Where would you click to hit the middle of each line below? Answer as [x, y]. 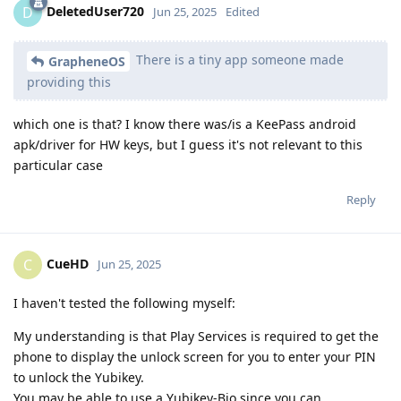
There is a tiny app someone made [238, 60]
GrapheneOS [87, 61]
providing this [69, 81]
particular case [58, 165]
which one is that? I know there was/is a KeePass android [185, 124]
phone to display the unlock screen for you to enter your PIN [195, 356]
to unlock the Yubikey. [79, 377]
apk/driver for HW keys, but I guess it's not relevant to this [188, 144]
